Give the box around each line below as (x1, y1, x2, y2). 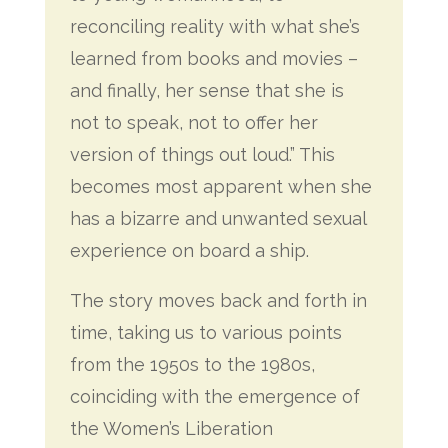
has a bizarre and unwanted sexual (69, 208, 366, 229)
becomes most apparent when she (69, 176, 372, 197)
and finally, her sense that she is (69, 80, 344, 101)
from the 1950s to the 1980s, (69, 354, 315, 375)
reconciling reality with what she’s (69, 16, 360, 37)
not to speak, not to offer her (69, 112, 318, 133)
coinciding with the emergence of (69, 386, 360, 407)
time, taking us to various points (69, 322, 342, 343)
